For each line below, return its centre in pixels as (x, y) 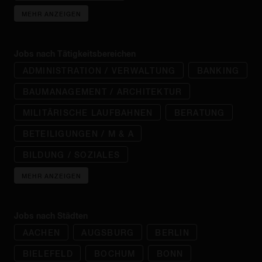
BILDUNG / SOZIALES (71, 154)
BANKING (218, 70)
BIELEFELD (48, 253)
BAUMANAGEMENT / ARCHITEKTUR (102, 91)
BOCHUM (115, 253)
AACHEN (42, 232)
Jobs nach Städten (51, 216)
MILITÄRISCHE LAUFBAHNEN (88, 112)
